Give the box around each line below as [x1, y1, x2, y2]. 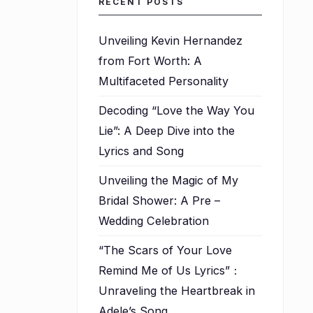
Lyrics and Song [98, 143, 184, 158]
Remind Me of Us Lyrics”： [98, 263, 241, 277]
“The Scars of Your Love [98, 242, 232, 257]
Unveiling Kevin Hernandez [98, 33, 242, 48]
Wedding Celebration [98, 213, 209, 228]
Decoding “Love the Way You [98, 103, 254, 117]
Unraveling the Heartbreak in [98, 283, 255, 298]
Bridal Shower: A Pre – [98, 193, 220, 208]
